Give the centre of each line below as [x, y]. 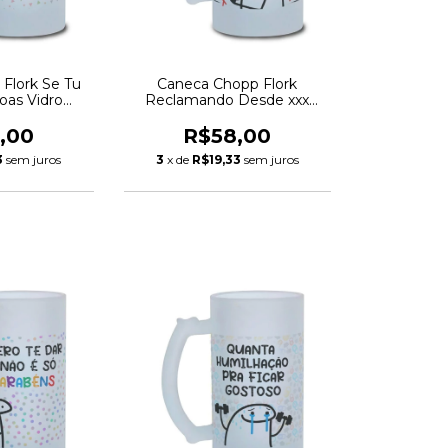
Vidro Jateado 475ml [227, 116]
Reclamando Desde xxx [227, 100]
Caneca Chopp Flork [227, 84]
